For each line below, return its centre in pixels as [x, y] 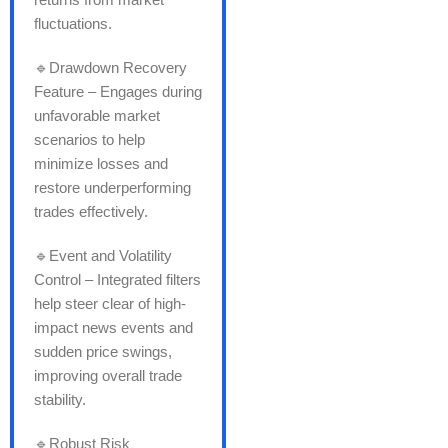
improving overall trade [108, 376]
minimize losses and [101, 164]
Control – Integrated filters [117, 280]
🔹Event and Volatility [103, 256]
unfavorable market [97, 116]
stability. [60, 400]
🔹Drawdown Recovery [110, 68]
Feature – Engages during [118, 92]
